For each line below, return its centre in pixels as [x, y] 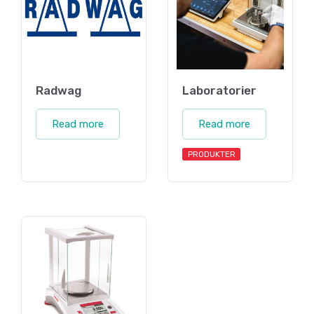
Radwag [59, 90]
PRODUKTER [211, 154]
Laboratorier [219, 90]
